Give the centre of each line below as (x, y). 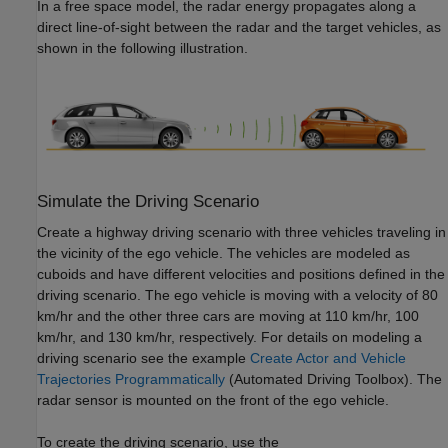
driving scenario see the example (143, 358)
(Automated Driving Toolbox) (317, 379)
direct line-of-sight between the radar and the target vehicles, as (239, 27)
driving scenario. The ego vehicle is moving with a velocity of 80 (237, 295)
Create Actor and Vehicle (328, 358)
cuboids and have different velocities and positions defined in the (241, 274)
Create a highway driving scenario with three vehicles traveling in (241, 232)
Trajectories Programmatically (131, 379)
